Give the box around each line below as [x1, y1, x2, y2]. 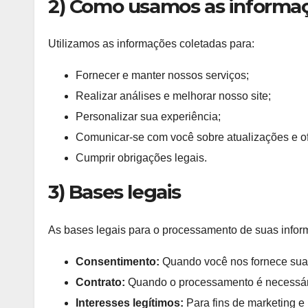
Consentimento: [76, 255, 159, 267]
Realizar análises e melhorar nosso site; [76, 90, 271, 102]
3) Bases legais [48, 180, 181, 204]
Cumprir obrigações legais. [76, 152, 207, 164]
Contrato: [76, 276, 125, 288]
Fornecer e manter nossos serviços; [76, 69, 249, 82]
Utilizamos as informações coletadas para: [48, 38, 254, 50]
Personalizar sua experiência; [76, 111, 221, 123]
